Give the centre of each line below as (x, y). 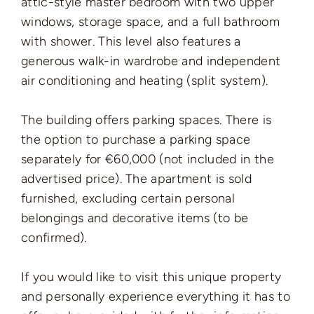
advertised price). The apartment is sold (136, 178)
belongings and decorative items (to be (135, 218)
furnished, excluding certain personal (128, 198)
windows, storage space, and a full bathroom (150, 21)
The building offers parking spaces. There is (146, 120)
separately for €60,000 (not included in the (148, 159)
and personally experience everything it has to (156, 296)
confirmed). (54, 237)
